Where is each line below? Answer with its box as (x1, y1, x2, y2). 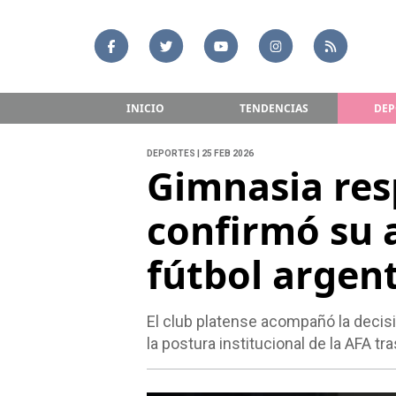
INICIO (126, 100, 164, 116)
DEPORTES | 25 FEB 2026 (146, 148, 254, 159)
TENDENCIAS (239, 100, 308, 116)
